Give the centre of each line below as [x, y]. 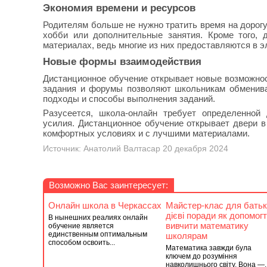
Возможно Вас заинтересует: [108, 185]
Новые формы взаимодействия [122, 61]
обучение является [81, 226]
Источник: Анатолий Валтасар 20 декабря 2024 [136, 149]
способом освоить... [82, 243]
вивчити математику [207, 226]
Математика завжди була [208, 248]
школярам [186, 236]
